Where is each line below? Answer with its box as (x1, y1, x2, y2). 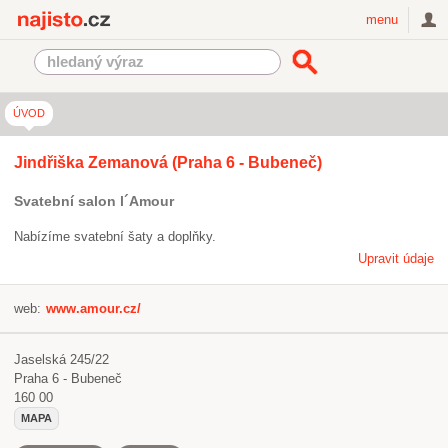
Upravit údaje (358, 251, 434, 266)
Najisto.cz (110, 11, 181, 28)
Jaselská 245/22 (14, 352, 109, 367)
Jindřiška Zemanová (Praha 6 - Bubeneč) (14, 154, 322, 171)
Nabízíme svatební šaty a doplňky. (14, 229, 216, 244)
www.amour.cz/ (46, 301, 141, 316)
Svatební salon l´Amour (14, 193, 174, 209)
